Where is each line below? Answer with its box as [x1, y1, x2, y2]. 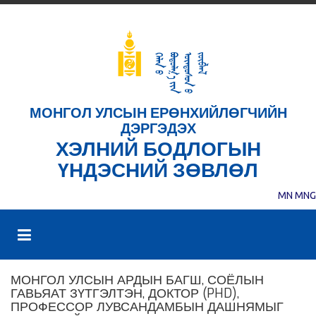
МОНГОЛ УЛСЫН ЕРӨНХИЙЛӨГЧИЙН [29, 104, 287, 123]
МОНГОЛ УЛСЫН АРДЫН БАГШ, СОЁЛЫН [11, 272, 264, 289]
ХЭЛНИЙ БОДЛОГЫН [55, 136, 261, 163]
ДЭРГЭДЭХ [120, 119, 196, 139]
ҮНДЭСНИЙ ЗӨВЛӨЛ [58, 157, 258, 184]
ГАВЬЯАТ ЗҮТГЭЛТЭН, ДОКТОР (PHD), [11, 285, 239, 303]
